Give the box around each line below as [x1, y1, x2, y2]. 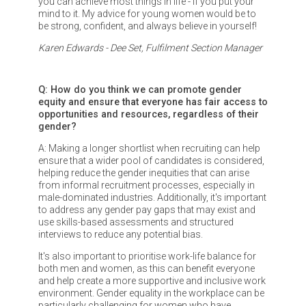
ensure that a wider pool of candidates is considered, [38, 155, 264, 167]
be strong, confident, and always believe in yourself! [38, 20, 257, 31]
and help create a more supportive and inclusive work [38, 275, 266, 287]
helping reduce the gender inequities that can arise [38, 167, 249, 179]
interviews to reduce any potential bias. [38, 229, 203, 240]
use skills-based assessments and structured [38, 217, 234, 228]
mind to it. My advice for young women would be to [38, 8, 256, 19]
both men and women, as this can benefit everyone [38, 263, 255, 275]
